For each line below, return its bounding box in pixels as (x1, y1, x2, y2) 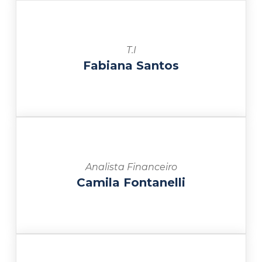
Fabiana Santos (83, 58, 179, 73)
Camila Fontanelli (77, 175, 185, 189)
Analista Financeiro (85, 161, 177, 173)
